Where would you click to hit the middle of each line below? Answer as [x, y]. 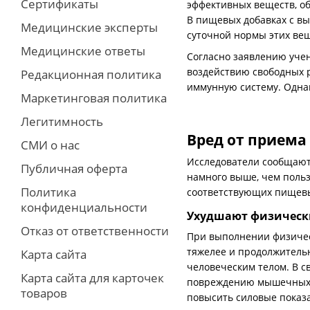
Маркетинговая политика [94, 98]
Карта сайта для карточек [92, 278]
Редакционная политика [91, 74]
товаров [44, 293]
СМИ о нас [50, 145]
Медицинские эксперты [89, 27]
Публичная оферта [74, 168]
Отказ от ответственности [95, 231]
